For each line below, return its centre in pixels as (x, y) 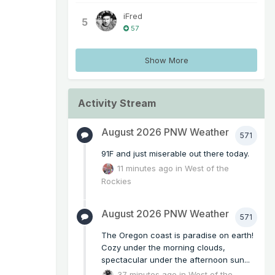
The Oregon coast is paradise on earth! (177, 235)
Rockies (116, 181)
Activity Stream (117, 103)
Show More (166, 60)
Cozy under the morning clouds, (163, 247)
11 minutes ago (145, 168)
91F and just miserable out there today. (175, 154)
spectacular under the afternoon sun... (176, 259)
